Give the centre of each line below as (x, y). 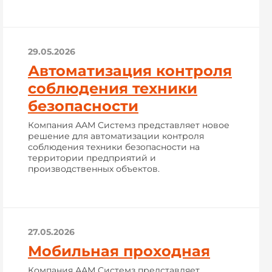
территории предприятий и (92, 158)
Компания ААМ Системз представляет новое (129, 125)
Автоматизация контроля (130, 71)
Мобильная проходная (119, 251)
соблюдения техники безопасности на (114, 147)
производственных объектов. (94, 169)
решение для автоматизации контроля (116, 136)
